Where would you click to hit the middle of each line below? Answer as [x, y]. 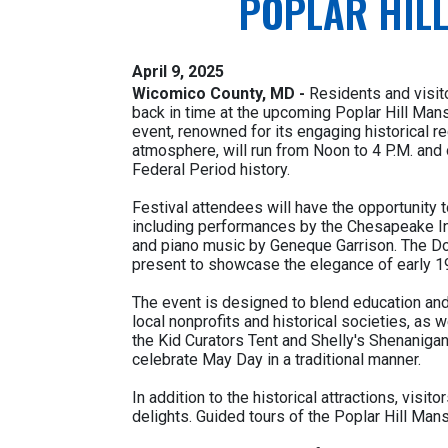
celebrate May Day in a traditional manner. [276, 359]
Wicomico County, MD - [218, 93]
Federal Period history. [211, 169]
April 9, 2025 [178, 71]
